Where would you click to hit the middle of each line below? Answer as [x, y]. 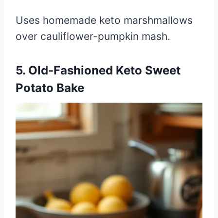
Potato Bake [50, 88]
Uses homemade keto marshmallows [104, 20]
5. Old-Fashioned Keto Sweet [98, 70]
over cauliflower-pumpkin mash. [93, 36]
